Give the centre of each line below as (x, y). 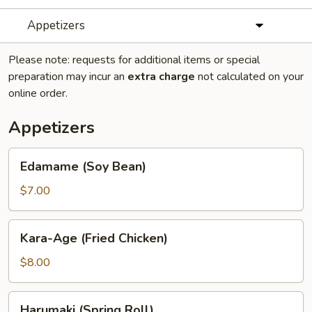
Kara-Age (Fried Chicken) (94, 238)
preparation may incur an (68, 77)
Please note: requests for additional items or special (134, 60)
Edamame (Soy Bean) (83, 166)
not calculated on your (249, 77)
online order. (38, 93)
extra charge (161, 77)
